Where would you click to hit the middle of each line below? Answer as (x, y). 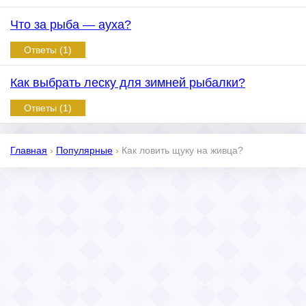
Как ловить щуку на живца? (182, 150)
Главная (29, 150)
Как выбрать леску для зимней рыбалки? (128, 83)
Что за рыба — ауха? (71, 25)
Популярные (84, 150)
